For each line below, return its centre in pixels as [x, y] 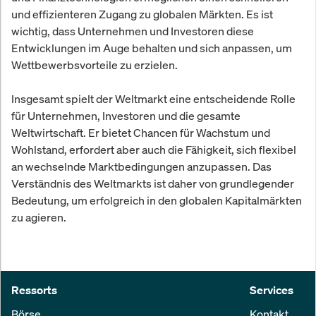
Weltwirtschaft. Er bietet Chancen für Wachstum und [141, 133]
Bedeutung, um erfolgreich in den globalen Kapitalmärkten [157, 201]
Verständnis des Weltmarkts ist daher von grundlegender [153, 184]
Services [272, 290]
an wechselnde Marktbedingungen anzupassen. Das [141, 167]
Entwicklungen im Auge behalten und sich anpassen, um [152, 48]
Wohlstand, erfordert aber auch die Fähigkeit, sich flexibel [154, 150]
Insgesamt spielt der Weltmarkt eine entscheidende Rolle [153, 99]
